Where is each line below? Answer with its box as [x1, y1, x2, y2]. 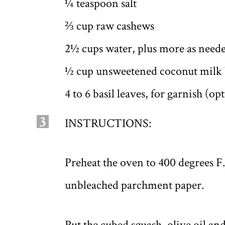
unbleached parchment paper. [64, 177, 204, 193]
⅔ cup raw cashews [64, 18, 154, 34]
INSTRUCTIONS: [64, 115, 151, 131]
